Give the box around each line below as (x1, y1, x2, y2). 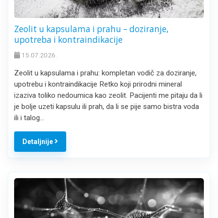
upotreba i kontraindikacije (14, 34, 123, 45)
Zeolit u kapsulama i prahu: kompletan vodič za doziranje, (14, 69, 197, 78)
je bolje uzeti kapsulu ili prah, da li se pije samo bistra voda (14, 102, 199, 111)
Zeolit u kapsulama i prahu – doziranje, (14, 23, 168, 35)
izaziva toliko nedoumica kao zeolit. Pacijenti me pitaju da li (14, 91, 202, 100)
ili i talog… (14, 113, 44, 123)
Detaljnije (22, 137, 54, 145)
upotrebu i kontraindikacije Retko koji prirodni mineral (14, 80, 182, 89)
